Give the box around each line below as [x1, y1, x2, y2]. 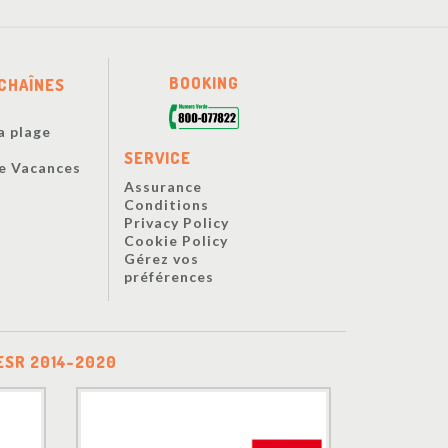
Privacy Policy [123, 214, 229, 232]
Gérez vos [123, 250, 199, 268]
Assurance [123, 178, 202, 196]
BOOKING [168, 72, 239, 93]
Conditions [123, 196, 209, 214]
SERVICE [123, 148, 191, 169]
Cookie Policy [123, 232, 228, 250]
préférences [123, 268, 214, 286]
